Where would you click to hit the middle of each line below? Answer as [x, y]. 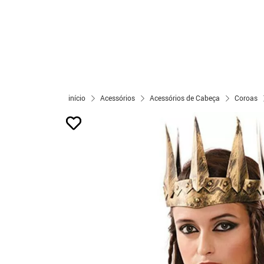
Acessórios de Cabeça [185, 98]
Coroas [246, 98]
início [77, 98]
